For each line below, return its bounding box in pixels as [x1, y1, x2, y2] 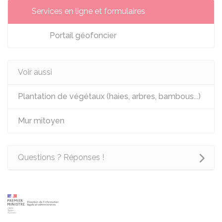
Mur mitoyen [18, 116, 64, 125]
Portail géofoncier [48, 31, 116, 40]
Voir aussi [18, 67, 52, 77]
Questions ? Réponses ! [18, 153, 104, 162]
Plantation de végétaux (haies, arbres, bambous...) [18, 92, 201, 101]
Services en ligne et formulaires [32, 6, 145, 16]
